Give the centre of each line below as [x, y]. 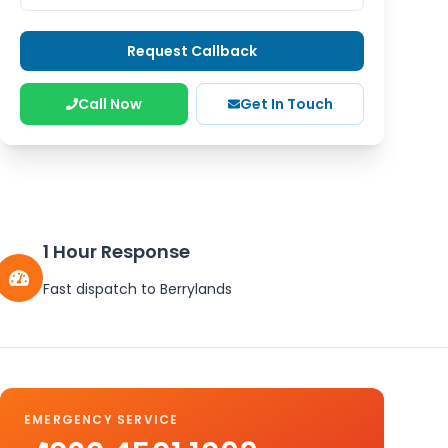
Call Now [110, 104]
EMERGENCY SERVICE [101, 419]
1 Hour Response [116, 251]
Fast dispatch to [101, 289]
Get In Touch [286, 104]
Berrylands [195, 289]
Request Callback [192, 51]
